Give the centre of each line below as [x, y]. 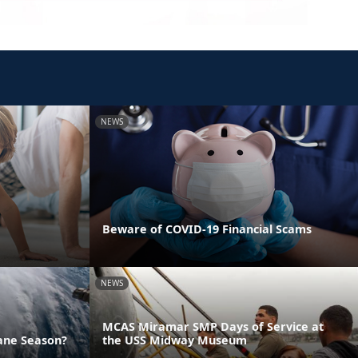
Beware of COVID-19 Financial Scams [207, 229]
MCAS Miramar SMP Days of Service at [213, 327]
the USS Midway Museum [175, 340]
